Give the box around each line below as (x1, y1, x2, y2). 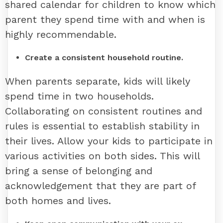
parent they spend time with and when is (5, 13, 205, 26)
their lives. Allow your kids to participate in (5, 135, 213, 147)
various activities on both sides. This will (5, 150, 200, 162)
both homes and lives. (5, 195, 111, 207)
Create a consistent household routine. (25, 53, 183, 63)
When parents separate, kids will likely (5, 75, 190, 88)
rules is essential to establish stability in (5, 120, 200, 132)
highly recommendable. (5, 28, 116, 41)
